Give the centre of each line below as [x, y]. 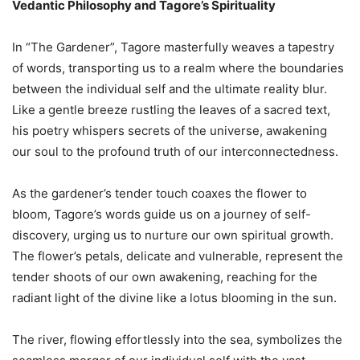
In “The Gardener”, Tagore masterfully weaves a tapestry [173, 47]
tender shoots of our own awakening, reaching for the [165, 276]
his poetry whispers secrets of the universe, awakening [170, 130]
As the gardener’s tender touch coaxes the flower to [160, 193]
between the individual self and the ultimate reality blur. [170, 88]
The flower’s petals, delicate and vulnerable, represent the [178, 256]
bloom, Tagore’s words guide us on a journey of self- [162, 214]
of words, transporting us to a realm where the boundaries [178, 67]
